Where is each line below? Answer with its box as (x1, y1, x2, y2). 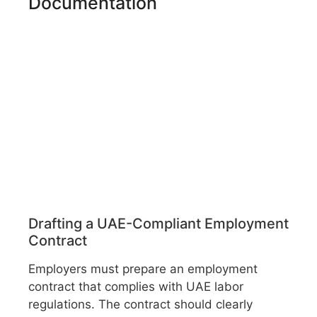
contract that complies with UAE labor (28, 279, 243, 294)
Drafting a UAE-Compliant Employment (28, 215, 289, 233)
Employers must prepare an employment (28, 262, 258, 277)
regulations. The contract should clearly (28, 297, 253, 312)
